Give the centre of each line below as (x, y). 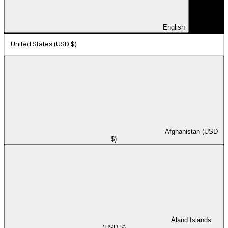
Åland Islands (191, 220)
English (174, 27)
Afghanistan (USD (191, 132)
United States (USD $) (44, 45)
